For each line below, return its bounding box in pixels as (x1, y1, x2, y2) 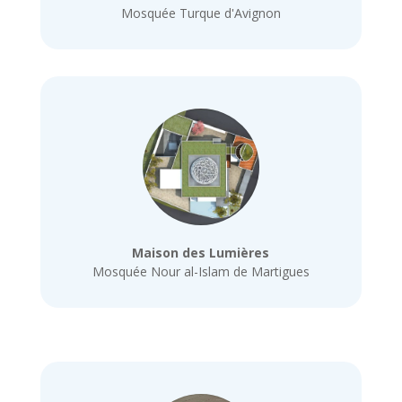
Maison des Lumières (132, 243, 270, 261)
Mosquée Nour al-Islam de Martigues (92, 262, 310, 280)
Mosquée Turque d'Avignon (120, 4, 281, 22)
